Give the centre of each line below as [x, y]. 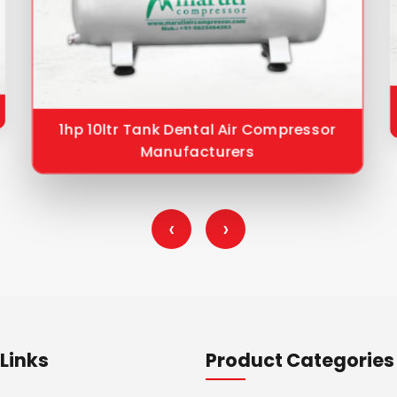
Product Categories [300, 360]
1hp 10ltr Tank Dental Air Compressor [198, 129]
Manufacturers [198, 151]
